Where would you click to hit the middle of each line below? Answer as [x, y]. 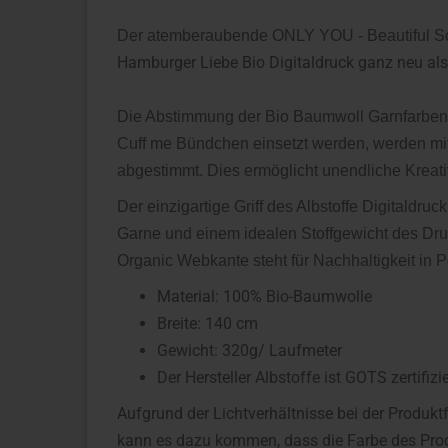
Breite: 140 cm [207, 323]
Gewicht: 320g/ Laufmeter [249, 350]
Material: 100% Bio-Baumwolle [264, 296]
